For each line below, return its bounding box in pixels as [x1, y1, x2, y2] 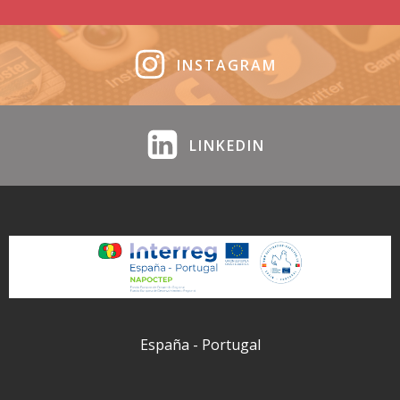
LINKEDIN [188, 135, 265, 155]
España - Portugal [139, 334, 261, 354]
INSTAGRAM [177, 54, 277, 75]
